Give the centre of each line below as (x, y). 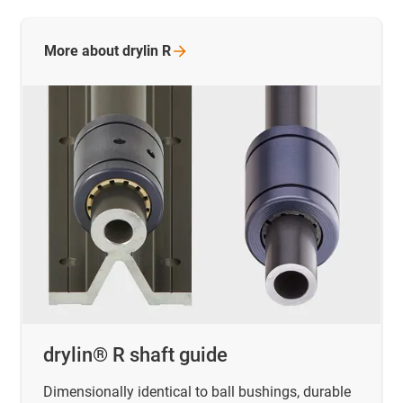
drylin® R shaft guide (135, 354)
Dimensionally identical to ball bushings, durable (197, 391)
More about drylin (103, 50)
